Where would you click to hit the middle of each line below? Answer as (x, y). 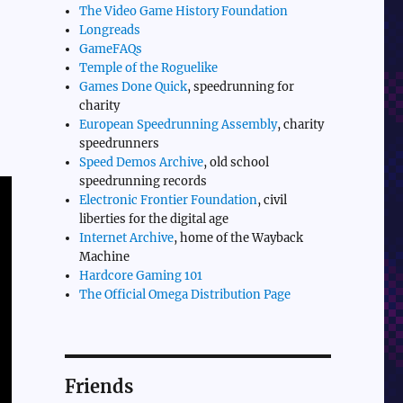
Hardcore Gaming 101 (141, 275)
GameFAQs (111, 49)
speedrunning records (143, 181)
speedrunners (120, 143)
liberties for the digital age (154, 219)
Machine (105, 256)
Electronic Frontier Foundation (169, 200)
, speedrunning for (241, 86)
